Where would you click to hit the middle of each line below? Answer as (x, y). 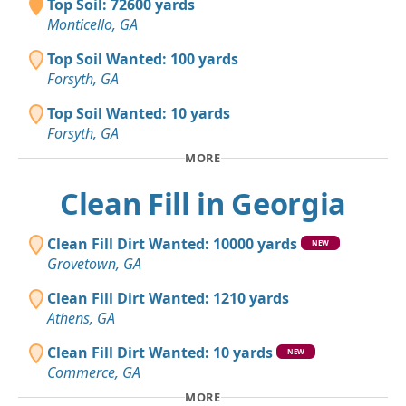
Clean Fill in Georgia (203, 203)
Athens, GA (81, 318)
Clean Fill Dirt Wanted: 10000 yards (172, 243)
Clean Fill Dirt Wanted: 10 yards (160, 352)
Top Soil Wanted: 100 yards (143, 59)
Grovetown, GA (94, 263)
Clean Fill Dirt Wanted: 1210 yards (168, 298)
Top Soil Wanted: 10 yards (139, 114)
